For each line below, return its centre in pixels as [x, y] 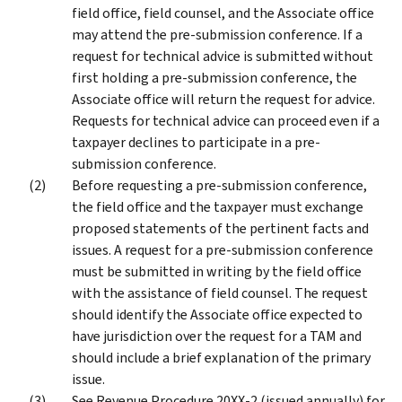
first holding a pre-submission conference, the [214, 77]
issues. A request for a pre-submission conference [223, 249]
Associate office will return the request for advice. [223, 99]
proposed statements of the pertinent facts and [220, 228]
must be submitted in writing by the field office [217, 271]
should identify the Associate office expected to [217, 314]
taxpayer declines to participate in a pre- [196, 142]
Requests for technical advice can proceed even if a [226, 120]
